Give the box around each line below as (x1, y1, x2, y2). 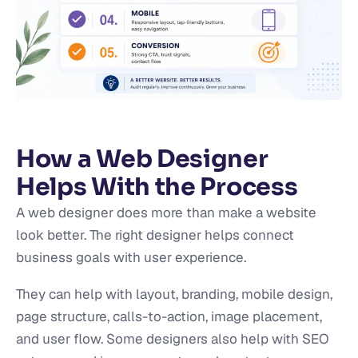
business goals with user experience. (16, 249, 246, 267)
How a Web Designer (16, 144, 268, 175)
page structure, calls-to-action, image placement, (16, 308, 322, 326)
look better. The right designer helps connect (16, 226, 294, 245)
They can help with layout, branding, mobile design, (16, 285, 332, 304)
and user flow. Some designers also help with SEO (16, 330, 329, 348)
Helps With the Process (16, 172, 298, 203)
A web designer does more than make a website (16, 204, 316, 222)
